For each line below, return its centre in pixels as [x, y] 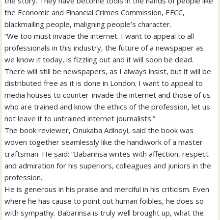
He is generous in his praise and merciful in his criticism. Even [107, 189]
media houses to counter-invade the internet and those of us [108, 95]
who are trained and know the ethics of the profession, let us [108, 107]
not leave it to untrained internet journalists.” [80, 119]
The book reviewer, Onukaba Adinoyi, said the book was [99, 130]
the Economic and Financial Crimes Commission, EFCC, [95, 13]
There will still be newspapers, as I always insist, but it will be [108, 71]
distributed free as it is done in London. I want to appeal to [104, 83]
